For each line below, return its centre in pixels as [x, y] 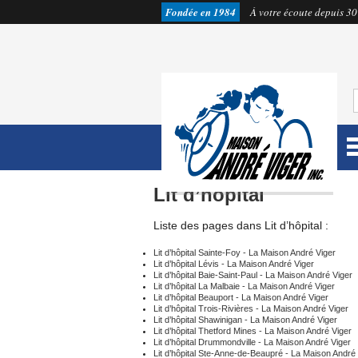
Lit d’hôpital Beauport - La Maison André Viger [241, 297]
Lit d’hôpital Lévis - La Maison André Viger [234, 264]
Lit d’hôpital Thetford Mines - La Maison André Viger [253, 331]
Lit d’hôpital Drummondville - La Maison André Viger [252, 342]
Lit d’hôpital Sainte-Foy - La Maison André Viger [245, 253]
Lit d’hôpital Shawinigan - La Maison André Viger [245, 320]
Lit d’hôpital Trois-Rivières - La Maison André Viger [251, 308]
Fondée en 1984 [201, 12]
